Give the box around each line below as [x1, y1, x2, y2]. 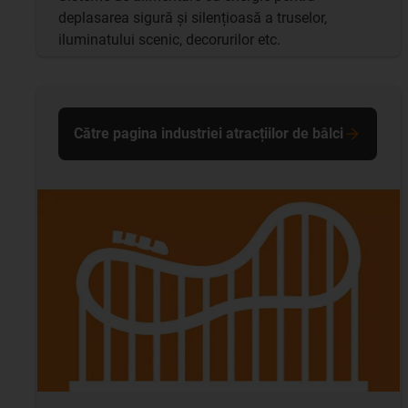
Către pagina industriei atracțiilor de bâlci [74, 124, 343, 142]
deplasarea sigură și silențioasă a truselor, [58, 8, 327, 26]
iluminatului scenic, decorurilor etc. [58, 30, 280, 48]
